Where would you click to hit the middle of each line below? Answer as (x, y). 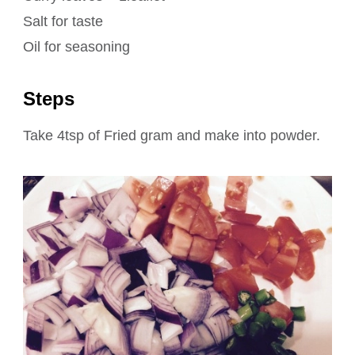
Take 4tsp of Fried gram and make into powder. (172, 136)
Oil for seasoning (76, 47)
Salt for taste (63, 22)
